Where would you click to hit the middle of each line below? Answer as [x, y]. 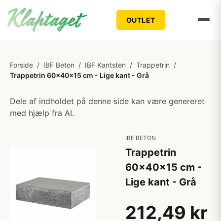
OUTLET [141, 20]
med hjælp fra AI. [42, 113]
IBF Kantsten [105, 65]
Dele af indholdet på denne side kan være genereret [107, 101]
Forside [21, 65]
